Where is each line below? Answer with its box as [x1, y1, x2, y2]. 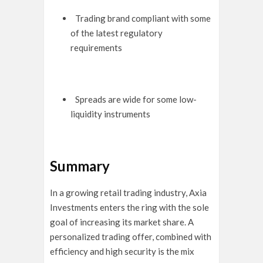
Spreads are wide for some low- [75, 94, 197, 105]
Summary [50, 157, 110, 175]
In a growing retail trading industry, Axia [50, 187, 207, 198]
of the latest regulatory [70, 28, 163, 39]
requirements [70, 42, 122, 53]
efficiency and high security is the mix [50, 246, 194, 257]
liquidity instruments [70, 109, 150, 120]
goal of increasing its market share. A [50, 217, 194, 228]
